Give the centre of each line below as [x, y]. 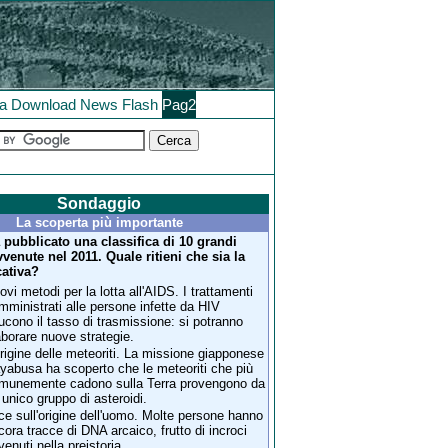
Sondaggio [99, 204]
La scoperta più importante [99, 223]
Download [43, 104]
